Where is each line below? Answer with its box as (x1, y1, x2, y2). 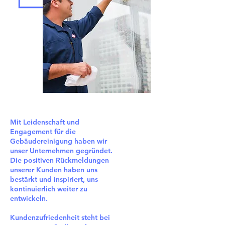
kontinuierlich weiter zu (10, 184, 87, 193)
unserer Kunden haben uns (10, 165, 97, 174)
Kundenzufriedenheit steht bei (10, 213, 110, 222)
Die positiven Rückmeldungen (10, 156, 109, 165)
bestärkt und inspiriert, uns (10, 175, 98, 184)
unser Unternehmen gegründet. (10, 146, 113, 155)
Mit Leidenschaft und (10, 118, 79, 127)
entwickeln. (10, 194, 48, 203)
